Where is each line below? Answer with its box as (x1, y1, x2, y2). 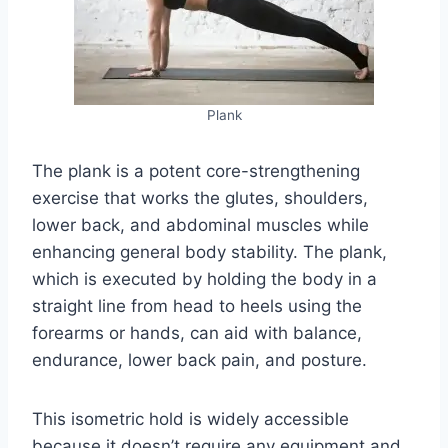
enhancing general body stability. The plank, (32, 241, 387, 262)
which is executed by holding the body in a (32, 268, 377, 289)
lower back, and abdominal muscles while (32, 214, 369, 235)
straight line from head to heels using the (32, 295, 362, 316)
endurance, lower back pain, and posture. (32, 349, 367, 370)
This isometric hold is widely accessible (32, 408, 349, 429)
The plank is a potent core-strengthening (32, 160, 360, 181)
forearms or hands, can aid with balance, (32, 322, 362, 343)
